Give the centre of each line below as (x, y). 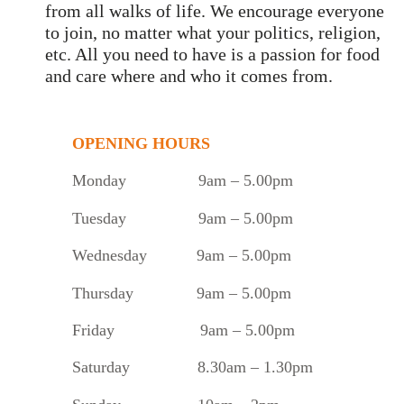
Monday (135, 181)
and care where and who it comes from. (189, 76)
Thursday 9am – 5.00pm (182, 293)
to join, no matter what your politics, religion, (213, 33)
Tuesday (135, 218)
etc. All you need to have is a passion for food (212, 55)
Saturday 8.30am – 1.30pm (193, 367)
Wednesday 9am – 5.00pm (182, 256)
